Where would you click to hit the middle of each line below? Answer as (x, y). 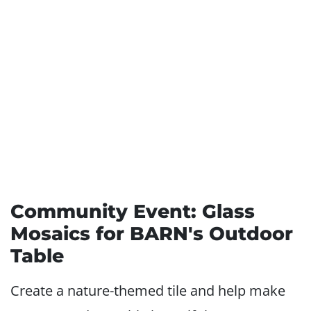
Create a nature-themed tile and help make (148, 291)
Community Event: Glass (133, 212)
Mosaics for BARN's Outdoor (152, 234)
